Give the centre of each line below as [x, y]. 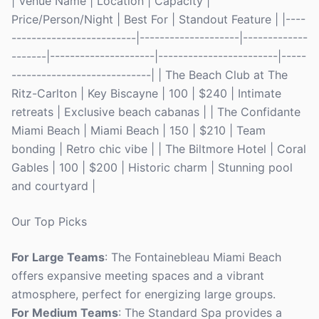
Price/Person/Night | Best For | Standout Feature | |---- [158, 19]
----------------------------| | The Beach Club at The [150, 75]
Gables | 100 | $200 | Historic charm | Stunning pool [152, 167]
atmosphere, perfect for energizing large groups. [143, 294]
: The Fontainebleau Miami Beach [193, 257]
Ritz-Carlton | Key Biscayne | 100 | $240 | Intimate [146, 93]
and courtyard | [53, 186]
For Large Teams [58, 257]
